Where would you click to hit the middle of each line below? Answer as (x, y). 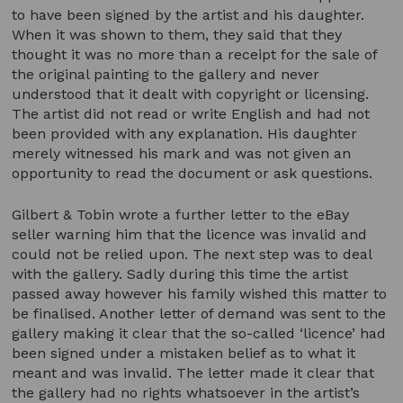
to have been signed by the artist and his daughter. (188, 14)
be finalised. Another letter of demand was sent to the (199, 313)
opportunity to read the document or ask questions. (193, 173)
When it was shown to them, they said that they (177, 34)
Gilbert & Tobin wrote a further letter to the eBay (181, 214)
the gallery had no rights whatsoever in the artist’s (186, 392)
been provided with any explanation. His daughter (185, 133)
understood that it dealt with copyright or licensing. (191, 94)
